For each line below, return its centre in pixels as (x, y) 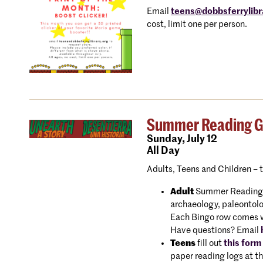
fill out (210, 243)
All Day (163, 151)
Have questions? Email (215, 230)
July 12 (201, 139)
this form (242, 243)
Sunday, (166, 139)
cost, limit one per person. (197, 24)
